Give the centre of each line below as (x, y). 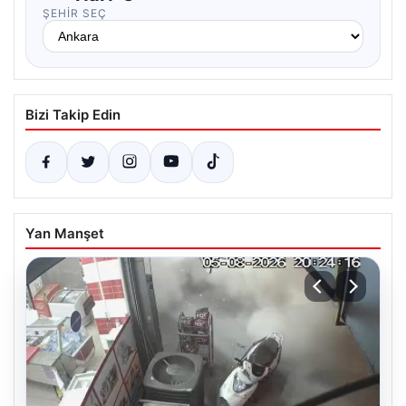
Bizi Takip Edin (73, 115)
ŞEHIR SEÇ (75, 13)
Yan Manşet (65, 233)
